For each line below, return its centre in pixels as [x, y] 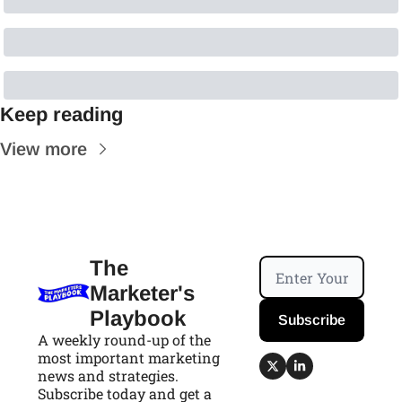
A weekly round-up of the [124, 340]
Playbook [138, 318]
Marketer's [142, 293]
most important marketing [129, 358]
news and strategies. [108, 376]
